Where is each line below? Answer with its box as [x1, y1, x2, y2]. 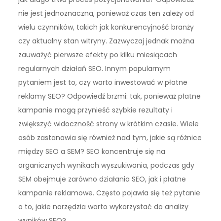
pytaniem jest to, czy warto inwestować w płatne [18, 77, 188, 87]
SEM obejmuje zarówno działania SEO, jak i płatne [18, 174, 186, 184]
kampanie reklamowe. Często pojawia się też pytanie [18, 187, 201, 198]
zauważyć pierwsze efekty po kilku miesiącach [18, 49, 178, 60]
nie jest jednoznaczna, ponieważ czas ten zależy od [18, 8, 194, 18]
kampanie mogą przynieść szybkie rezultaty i [18, 105, 173, 115]
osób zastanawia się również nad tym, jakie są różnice [18, 132, 202, 143]
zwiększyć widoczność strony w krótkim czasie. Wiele [18, 118, 199, 129]
